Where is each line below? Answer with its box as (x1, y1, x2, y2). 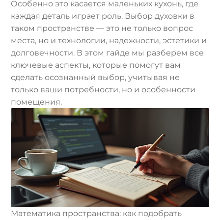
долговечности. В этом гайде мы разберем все (11, 48, 204, 58)
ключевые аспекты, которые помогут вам (11, 60, 181, 70)
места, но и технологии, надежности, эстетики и (11, 36, 207, 46)
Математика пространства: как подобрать (11, 208, 182, 218)
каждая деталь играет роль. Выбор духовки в (11, 11, 195, 21)
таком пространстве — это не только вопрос (11, 24, 193, 33)
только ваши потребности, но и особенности (11, 85, 196, 95)
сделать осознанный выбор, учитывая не (11, 73, 180, 82)
